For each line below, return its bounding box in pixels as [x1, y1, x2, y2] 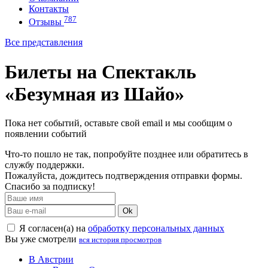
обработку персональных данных [88, 223, 224, 234]
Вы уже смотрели [5, 234, 79, 245]
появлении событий [5, 129, 87, 139]
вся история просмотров [79, 235, 162, 245]
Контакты [29, 4, 69, 14]
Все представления [5, 37, 83, 48]
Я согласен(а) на [17, 223, 88, 234]
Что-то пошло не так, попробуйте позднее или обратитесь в [5, 149, 248, 160]
